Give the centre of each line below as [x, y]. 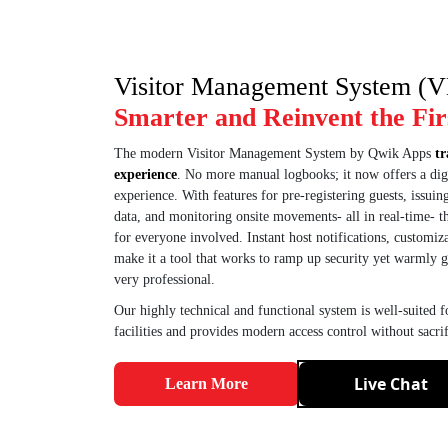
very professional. [164, 279]
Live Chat [391, 384]
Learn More [206, 383]
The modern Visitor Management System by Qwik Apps [274, 153]
